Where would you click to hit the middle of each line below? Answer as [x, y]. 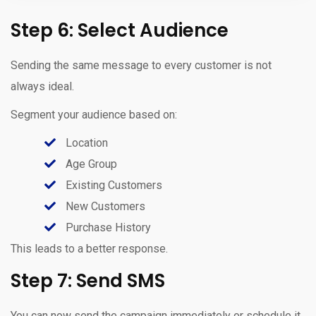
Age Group [90, 164]
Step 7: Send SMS [88, 280]
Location [85, 142]
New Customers [104, 206]
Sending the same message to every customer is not [141, 65]
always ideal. [42, 86]
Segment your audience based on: [94, 114]
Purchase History [107, 227]
